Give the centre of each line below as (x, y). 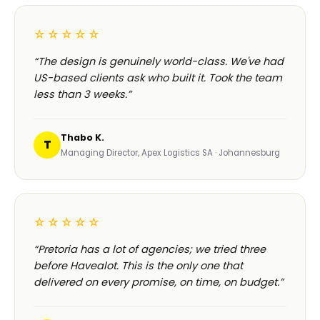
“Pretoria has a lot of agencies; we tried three (150, 250)
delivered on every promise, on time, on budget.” (159, 282)
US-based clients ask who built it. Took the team (158, 78)
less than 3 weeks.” (82, 95)
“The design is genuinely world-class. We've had (159, 62)
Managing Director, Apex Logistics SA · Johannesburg (170, 153)
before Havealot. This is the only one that (138, 266)
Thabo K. (82, 138)
